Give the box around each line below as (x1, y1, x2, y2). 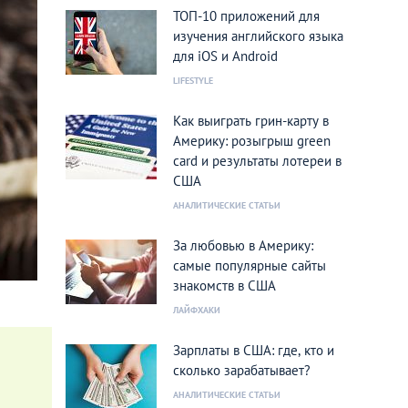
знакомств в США (173, 277, 276, 294)
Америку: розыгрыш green (173, 132, 331, 149)
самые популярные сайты (173, 257, 326, 274)
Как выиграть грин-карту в (173, 112, 329, 129)
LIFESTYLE (173, 75, 213, 87)
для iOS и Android (173, 47, 278, 65)
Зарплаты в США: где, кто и (173, 342, 334, 359)
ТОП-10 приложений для (173, 7, 320, 25)
